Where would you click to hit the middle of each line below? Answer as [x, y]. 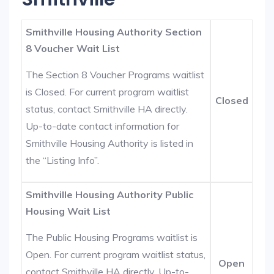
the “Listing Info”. [63, 160]
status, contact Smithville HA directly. [107, 109]
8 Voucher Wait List [73, 48]
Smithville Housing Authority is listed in [110, 143]
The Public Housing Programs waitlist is [112, 237]
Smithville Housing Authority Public [110, 194]
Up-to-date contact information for [103, 126]
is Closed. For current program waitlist [108, 92]
